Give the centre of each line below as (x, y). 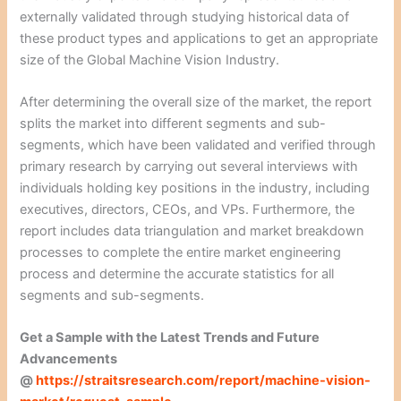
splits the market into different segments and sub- (173, 123)
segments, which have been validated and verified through (198, 145)
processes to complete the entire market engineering (181, 252)
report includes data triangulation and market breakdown (192, 230)
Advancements (69, 359)
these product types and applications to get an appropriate (199, 38)
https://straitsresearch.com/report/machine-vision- (204, 381)
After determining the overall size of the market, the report (196, 102)
